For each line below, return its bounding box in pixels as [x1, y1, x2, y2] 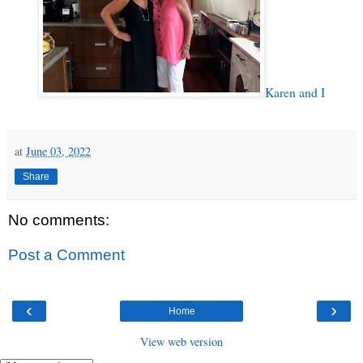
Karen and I [265, 83, 325, 100]
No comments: [8, 211, 109, 228]
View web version [140, 333, 223, 349]
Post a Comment [8, 246, 125, 264]
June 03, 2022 [26, 143, 91, 159]
